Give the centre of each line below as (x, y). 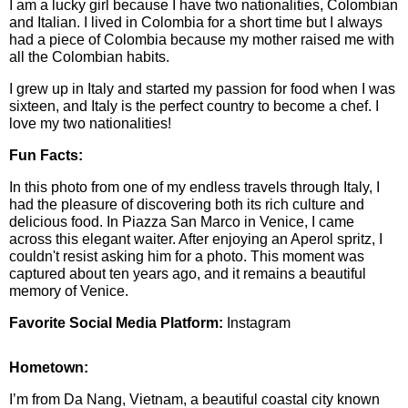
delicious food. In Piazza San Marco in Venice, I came (182, 222)
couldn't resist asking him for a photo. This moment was (187, 256)
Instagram (257, 323)
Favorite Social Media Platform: (116, 323)
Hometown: (49, 367)
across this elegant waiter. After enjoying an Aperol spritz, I (196, 239)
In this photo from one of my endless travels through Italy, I (194, 187)
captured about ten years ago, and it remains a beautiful (188, 274)
